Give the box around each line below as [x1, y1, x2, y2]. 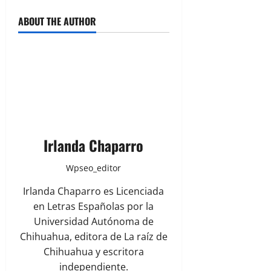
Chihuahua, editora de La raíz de [19, 230, 168, 244]
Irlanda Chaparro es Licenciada [23, 184, 165, 198]
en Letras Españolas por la [33, 200, 154, 214]
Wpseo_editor [66, 162, 122, 174]
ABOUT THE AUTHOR [18, 14, 96, 29]
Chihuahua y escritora [43, 245, 144, 259]
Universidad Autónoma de [33, 215, 154, 229]
